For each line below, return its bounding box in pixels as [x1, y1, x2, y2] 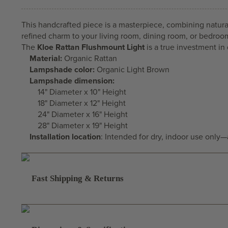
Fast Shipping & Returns [32, 173, 124, 183]
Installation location [30, 131, 101, 142]
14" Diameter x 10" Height [38, 87, 126, 97]
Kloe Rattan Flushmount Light [37, 42, 145, 52]
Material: [30, 53, 62, 64]
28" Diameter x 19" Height [38, 120, 128, 131]
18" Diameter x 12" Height [38, 98, 126, 108]
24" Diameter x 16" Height [38, 109, 128, 120]
